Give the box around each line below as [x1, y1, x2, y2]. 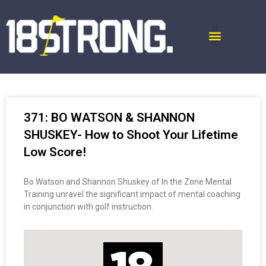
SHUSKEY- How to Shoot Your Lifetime [24, 128, 238, 142]
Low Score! [24, 145, 86, 160]
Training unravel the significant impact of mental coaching [24, 189, 240, 199]
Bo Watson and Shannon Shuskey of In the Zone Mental [24, 177, 232, 187]
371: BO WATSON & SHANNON [24, 110, 195, 125]
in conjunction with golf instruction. [24, 202, 153, 212]
